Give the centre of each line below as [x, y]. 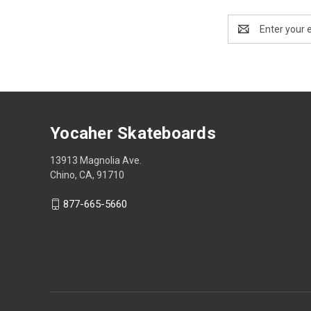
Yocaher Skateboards [133, 133]
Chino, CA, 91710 [87, 175]
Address [246, 36]
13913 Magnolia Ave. [96, 160]
